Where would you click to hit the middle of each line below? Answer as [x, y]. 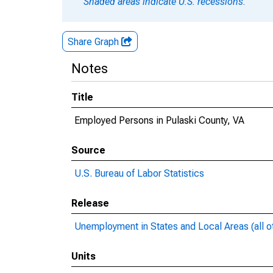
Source [88, 150]
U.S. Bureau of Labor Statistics [139, 173]
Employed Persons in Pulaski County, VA [159, 120]
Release [90, 203]
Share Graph [94, 42]
